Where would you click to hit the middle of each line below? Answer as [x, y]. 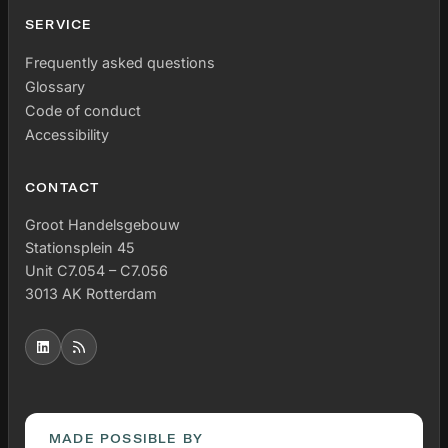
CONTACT [62, 188]
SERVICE [59, 25]
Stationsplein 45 [80, 248]
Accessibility [67, 134]
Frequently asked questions [120, 62]
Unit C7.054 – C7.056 [96, 271]
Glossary [55, 86]
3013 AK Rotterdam [91, 294]
